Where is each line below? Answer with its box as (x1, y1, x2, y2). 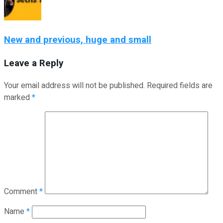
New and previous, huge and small (4, 33, 151, 47)
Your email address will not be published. (4, 79, 145, 92)
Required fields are (147, 79, 213, 92)
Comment (4, 185, 39, 198)
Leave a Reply (4, 56, 63, 71)
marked (4, 91, 32, 104)
